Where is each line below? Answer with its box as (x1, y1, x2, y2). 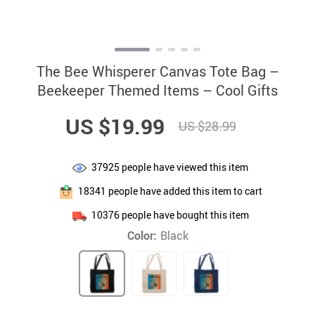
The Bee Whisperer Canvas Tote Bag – (36, 62, 279, 81)
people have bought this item (119, 207, 249, 221)
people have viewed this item (120, 160, 248, 174)
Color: (127, 228, 157, 243)
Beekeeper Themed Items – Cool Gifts (37, 81, 278, 100)
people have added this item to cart (105, 184, 262, 198)
